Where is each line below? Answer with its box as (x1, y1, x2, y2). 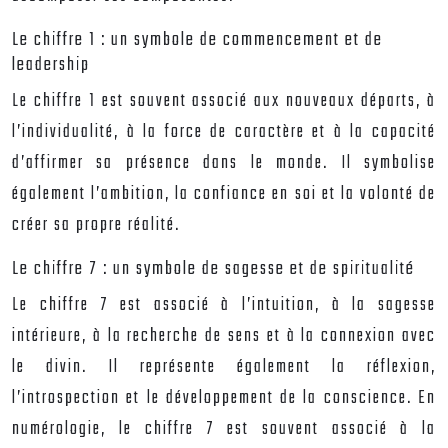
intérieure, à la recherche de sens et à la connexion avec (12, 322, 436, 351)
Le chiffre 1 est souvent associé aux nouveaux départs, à (12, 87, 436, 116)
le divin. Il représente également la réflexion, (12, 353, 436, 382)
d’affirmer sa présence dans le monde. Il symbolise (12, 149, 436, 178)
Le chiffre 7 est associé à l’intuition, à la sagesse (12, 291, 436, 320)
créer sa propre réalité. (12, 211, 180, 240)
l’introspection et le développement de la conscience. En (12, 384, 436, 413)
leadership (12, 50, 90, 80)
